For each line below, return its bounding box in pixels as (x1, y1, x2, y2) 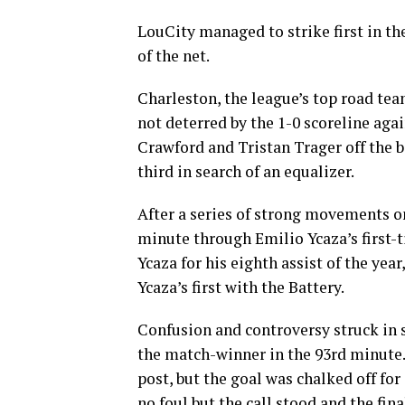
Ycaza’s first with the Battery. (137, 277, 344, 298)
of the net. (137, 45, 210, 67)
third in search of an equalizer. (137, 161, 354, 183)
